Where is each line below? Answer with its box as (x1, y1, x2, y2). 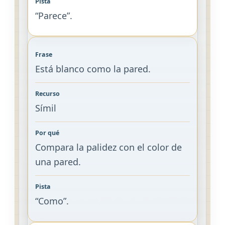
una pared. (35, 156, 81, 168)
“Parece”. (35, 10, 72, 22)
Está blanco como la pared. (35, 63, 151, 75)
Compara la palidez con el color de (35, 141, 182, 154)
